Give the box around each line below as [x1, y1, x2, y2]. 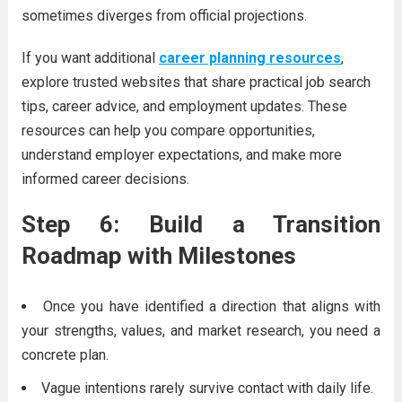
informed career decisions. [21, 170, 189, 188]
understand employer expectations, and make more [21, 146, 342, 163]
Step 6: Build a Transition [21, 211, 381, 238]
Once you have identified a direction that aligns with [43, 298, 381, 315]
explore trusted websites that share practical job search [21, 74, 371, 91]
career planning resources [158, 49, 341, 66]
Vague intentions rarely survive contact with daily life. [40, 380, 373, 397]
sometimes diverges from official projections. [21, 7, 307, 24]
